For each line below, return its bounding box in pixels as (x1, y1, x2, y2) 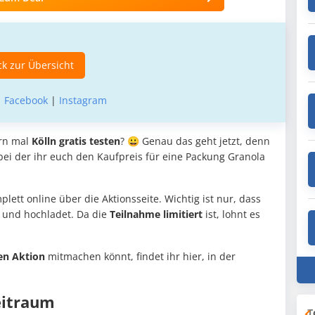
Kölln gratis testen (32, 134, 120, 148)
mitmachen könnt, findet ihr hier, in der (45, 250, 236, 264)
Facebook (4, 94, 48, 108)
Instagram (58, 94, 107, 108)
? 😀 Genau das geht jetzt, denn (120, 134, 270, 148)
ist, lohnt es (202, 207, 260, 221)
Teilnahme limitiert (110, 207, 202, 221)
